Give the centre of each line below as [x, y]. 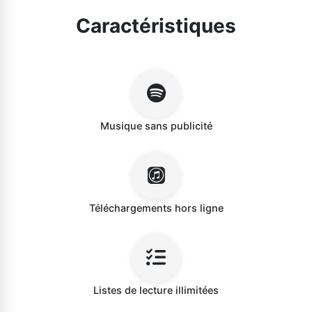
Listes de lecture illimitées [156, 290]
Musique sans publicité [156, 126]
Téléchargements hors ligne [156, 208]
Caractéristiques [156, 26]
